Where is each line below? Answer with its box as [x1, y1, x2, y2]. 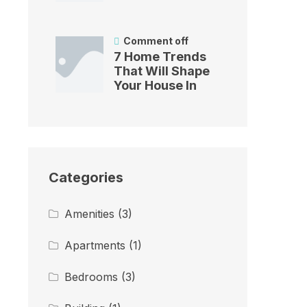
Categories [49, 169, 123, 186]
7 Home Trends [114, 49, 206, 64]
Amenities [64, 207, 115, 221]
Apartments [64, 238, 126, 253]
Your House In [114, 78, 197, 93]
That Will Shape [114, 64, 210, 79]
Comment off [123, 35, 188, 47]
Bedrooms [64, 270, 119, 284]
